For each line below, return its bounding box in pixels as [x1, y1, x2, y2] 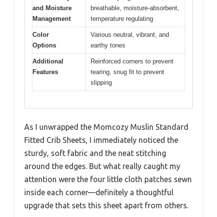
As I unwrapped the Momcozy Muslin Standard [24, 122, 188, 131]
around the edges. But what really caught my [24, 161, 180, 170]
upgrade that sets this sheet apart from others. [24, 201, 188, 210]
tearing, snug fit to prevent [91, 68, 164, 76]
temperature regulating [91, 15, 153, 23]
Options [32, 42, 56, 49]
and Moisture [32, 4, 72, 12]
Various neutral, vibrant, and [91, 31, 169, 39]
